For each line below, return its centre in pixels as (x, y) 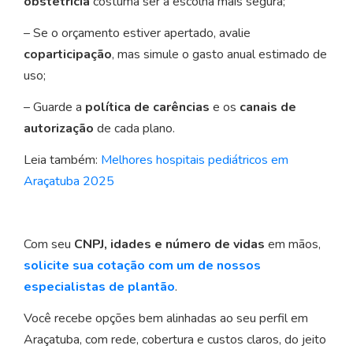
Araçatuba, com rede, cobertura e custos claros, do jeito (175, 340)
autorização (59, 129)
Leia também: (62, 160)
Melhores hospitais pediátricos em (195, 160)
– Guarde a (54, 108)
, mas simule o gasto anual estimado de (219, 55)
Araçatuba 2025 (69, 182)
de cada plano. (134, 129)
